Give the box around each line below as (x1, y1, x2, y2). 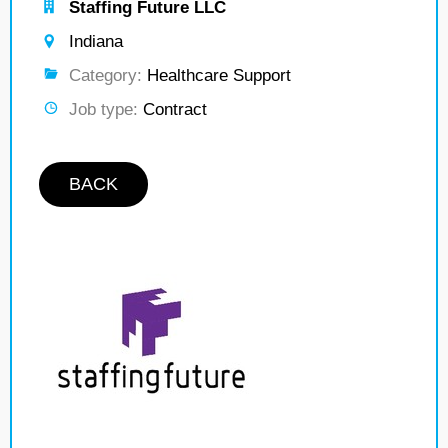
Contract (138, 100, 207, 119)
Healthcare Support (142, 66, 291, 85)
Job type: (69, 100, 138, 119)
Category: (69, 66, 142, 85)
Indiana (69, 32, 123, 51)
